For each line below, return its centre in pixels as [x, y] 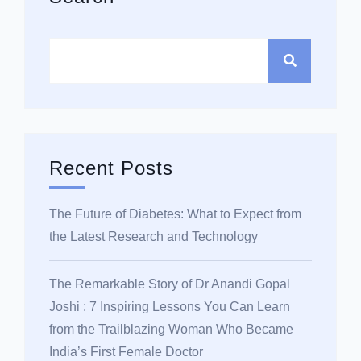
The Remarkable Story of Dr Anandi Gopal [170, 284]
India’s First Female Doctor [126, 351]
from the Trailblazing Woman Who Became [171, 329]
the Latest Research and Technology [154, 236]
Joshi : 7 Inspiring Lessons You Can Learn [170, 306]
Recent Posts [111, 168]
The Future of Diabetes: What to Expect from [175, 214]
